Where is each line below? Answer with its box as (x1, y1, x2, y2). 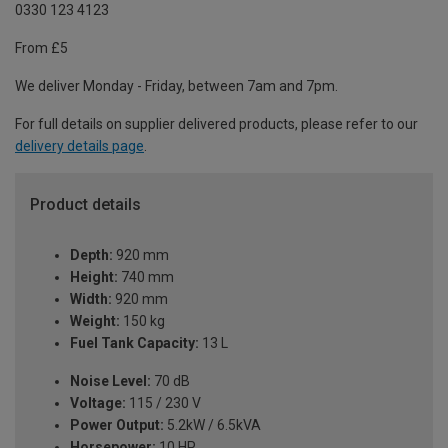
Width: (70, 291, 112, 308)
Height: (70, 269, 118, 286)
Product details (30, 195, 141, 215)
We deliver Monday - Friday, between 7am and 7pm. (15, 78, 338, 95)
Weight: (70, 313, 120, 330)
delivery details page (15, 138, 144, 155)
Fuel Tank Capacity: (70, 335, 199, 352)
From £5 (15, 40, 68, 57)
